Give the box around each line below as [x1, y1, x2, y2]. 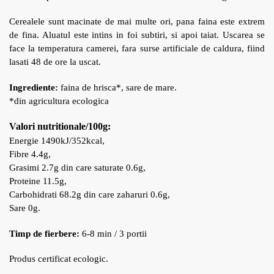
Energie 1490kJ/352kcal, [9, 136, 105, 146]
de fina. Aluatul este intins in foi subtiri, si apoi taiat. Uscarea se [9, 30, 265, 40]
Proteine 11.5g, [9, 176, 67, 187]
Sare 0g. [9, 203, 40, 213]
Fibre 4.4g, [9, 149, 51, 160]
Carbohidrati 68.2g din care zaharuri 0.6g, [9, 190, 170, 200]
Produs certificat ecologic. [9, 254, 111, 264]
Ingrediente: [9, 82, 61, 92]
